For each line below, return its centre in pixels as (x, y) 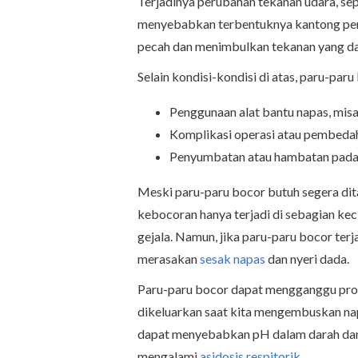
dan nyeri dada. (307, 259)
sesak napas (233, 259)
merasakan (169, 259)
